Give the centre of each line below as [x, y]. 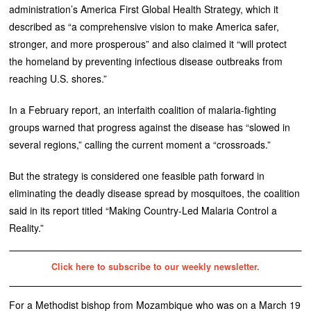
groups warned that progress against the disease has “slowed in [150, 127]
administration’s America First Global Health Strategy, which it [144, 9]
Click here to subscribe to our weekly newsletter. [155, 266]
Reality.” [27, 227]
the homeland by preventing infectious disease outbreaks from [146, 61]
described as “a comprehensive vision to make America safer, [144, 26]
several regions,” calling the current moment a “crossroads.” [140, 144]
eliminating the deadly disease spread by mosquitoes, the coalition [155, 193]
